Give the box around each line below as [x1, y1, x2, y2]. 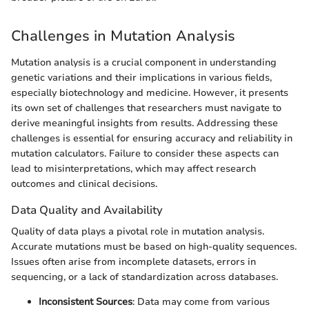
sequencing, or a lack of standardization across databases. [11, 270, 278, 283]
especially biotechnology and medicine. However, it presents [11, 86, 288, 99]
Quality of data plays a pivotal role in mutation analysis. [11, 224, 264, 238]
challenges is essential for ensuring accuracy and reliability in [11, 131, 292, 145]
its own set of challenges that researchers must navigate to [11, 101, 281, 114]
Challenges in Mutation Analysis [11, 26, 235, 46]
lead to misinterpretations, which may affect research [11, 161, 256, 175]
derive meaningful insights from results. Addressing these [11, 116, 278, 130]
